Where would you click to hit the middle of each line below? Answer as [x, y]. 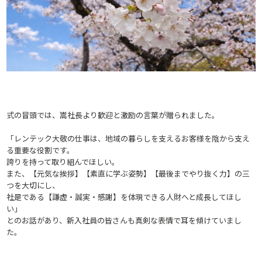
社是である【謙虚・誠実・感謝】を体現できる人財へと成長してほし [124, 196]
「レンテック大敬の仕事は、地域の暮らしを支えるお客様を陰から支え [128, 138]
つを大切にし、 [33, 185]
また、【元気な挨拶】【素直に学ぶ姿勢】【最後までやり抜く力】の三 [128, 173]
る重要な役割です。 [41, 150]
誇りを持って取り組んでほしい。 [63, 161]
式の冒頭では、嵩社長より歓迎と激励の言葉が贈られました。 [113, 115]
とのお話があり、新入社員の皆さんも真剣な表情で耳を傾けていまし [124, 220]
